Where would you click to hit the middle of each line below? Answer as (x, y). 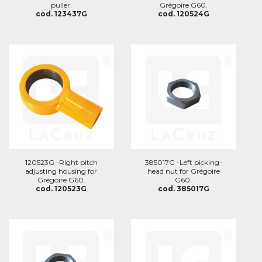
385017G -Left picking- (183, 162)
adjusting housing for (61, 171)
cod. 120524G (183, 14)
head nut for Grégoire (183, 171)
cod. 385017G (183, 189)
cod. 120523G (61, 189)
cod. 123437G (61, 14)
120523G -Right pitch (61, 162)
